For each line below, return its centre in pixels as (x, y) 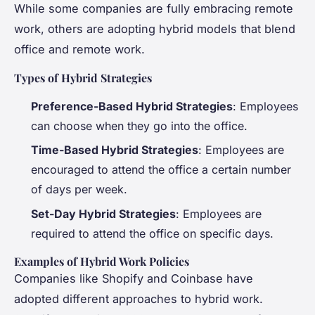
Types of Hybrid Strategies (83, 77)
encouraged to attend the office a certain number (161, 170)
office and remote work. (79, 49)
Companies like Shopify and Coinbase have (134, 278)
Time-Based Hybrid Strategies (115, 150)
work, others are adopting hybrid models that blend (155, 28)
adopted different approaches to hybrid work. (139, 298)
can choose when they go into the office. (139, 126)
